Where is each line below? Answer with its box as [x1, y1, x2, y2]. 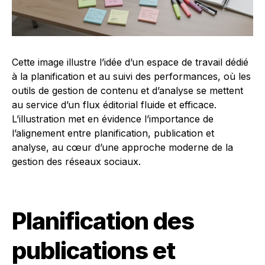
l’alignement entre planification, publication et [12, 127, 214, 140]
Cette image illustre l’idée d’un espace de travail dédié [12, 56, 248, 69]
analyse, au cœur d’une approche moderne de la [12, 141, 233, 154]
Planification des [12, 206, 194, 236]
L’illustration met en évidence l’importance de [12, 113, 214, 125]
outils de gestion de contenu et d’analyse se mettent [12, 85, 243, 97]
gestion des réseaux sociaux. [12, 156, 141, 168]
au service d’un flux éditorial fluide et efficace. [12, 99, 216, 111]
